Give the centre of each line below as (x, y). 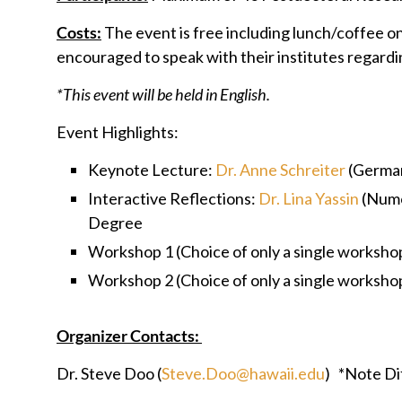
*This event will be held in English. (165, 94)
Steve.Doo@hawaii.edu (243, 373)
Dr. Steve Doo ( (109, 373)
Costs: (79, 32)
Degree (115, 223)
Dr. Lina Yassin (310, 198)
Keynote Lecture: (152, 170)
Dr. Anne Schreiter (280, 170)
